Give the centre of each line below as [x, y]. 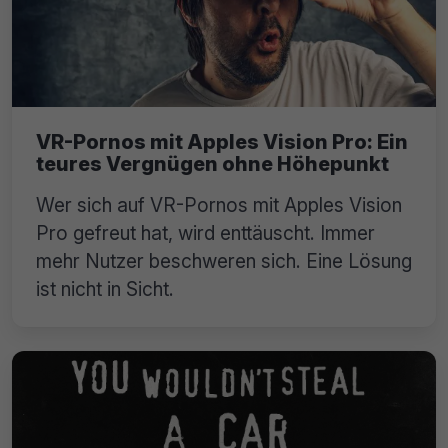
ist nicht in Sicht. [105, 288]
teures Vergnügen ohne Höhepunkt [212, 163]
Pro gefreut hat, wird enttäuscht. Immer [205, 232]
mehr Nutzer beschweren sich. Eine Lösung [224, 260]
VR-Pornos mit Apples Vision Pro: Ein [222, 141]
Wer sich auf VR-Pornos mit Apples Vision [219, 204]
